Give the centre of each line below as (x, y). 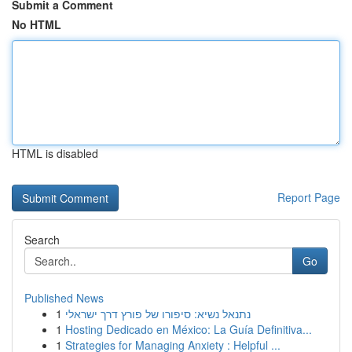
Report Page (309, 197)
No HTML (37, 24)
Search (42, 240)
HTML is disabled (55, 153)
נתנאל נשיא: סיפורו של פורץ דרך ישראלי (158, 313)
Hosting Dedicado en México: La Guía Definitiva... (189, 329)
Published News (64, 298)
